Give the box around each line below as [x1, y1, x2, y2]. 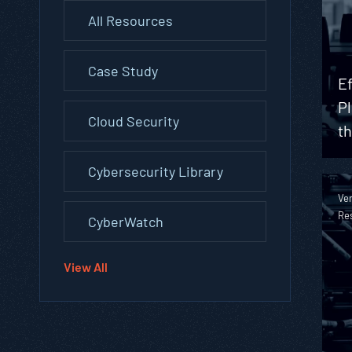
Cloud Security [88, 112, 179, 130]
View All [64, 258, 108, 274]
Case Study [88, 61, 158, 79]
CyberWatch [88, 212, 163, 230]
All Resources [88, 11, 173, 29]
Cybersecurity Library [88, 162, 223, 180]
